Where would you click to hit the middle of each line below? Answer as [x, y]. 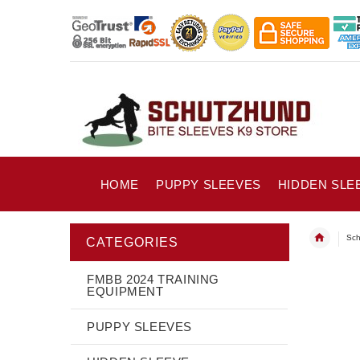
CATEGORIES [132, 242]
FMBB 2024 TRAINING [153, 279]
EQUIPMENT [125, 291]
